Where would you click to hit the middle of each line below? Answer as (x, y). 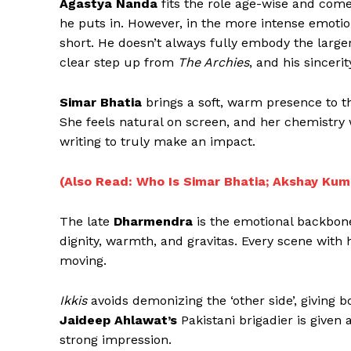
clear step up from (119, 63)
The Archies (213, 63)
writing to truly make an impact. (157, 142)
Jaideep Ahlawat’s (118, 320)
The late (87, 222)
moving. (83, 261)
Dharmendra (153, 222)
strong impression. (116, 340)
